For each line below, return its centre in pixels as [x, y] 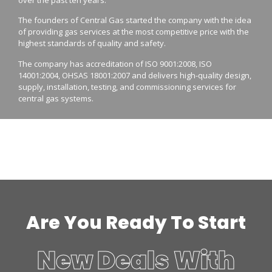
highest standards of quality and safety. [92, 43]
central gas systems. [56, 98]
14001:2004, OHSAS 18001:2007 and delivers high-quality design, [135, 75]
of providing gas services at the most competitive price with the [134, 32]
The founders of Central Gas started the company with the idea [135, 20]
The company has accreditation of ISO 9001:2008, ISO [115, 63]
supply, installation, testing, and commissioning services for [127, 87]
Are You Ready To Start [136, 223]
